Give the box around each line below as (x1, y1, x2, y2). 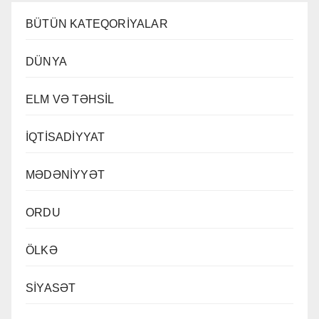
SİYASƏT (26, 282, 76, 295)
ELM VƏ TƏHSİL (26, 93, 115, 106)
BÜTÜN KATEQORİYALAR (26, 18, 168, 31)
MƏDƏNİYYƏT (26, 169, 105, 182)
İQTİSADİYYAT (26, 131, 105, 144)
